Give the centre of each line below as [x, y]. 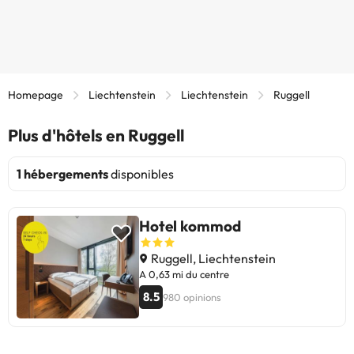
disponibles [141, 173]
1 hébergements [62, 173]
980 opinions [192, 297]
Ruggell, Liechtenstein [212, 258]
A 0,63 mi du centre [184, 274]
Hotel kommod [190, 226]
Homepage [36, 94]
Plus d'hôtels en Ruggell [96, 135]
